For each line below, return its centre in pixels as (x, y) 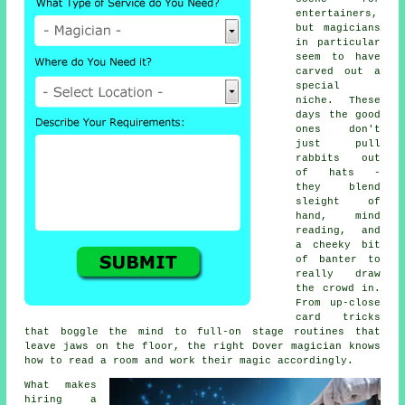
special (318, 85)
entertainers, (337, 13)
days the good (338, 114)
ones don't (338, 129)
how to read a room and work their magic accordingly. (189, 360)
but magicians (338, 28)
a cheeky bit (338, 245)
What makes (61, 385)
